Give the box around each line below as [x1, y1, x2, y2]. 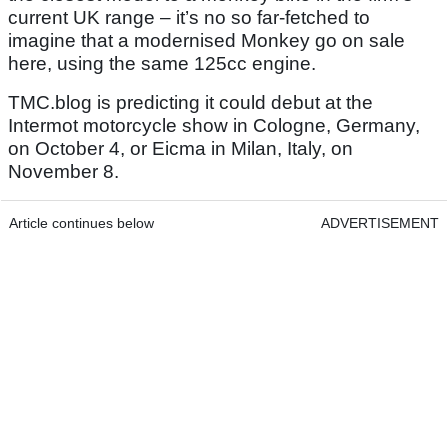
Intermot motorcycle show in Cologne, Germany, [8, 115, 420, 137]
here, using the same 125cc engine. [8, 53, 316, 75]
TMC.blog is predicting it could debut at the [8, 92, 373, 114]
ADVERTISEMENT [321, 215, 439, 232]
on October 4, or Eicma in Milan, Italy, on [8, 138, 353, 160]
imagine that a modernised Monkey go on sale [8, 30, 405, 52]
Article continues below [9, 215, 154, 232]
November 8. [8, 161, 119, 183]
